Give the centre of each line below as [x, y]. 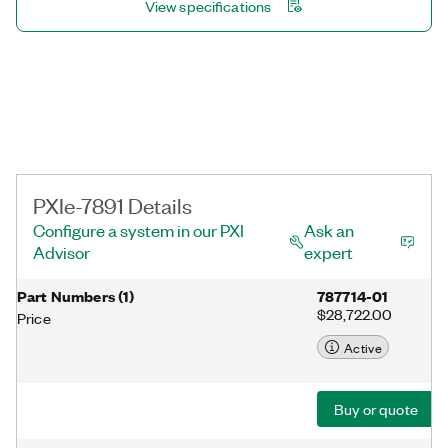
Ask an [328, 230]
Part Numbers [66, 295]
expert [328, 252]
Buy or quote [376, 409]
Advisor [61, 252]
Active [363, 347]
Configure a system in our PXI [138, 230]
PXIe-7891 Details [112, 204]
